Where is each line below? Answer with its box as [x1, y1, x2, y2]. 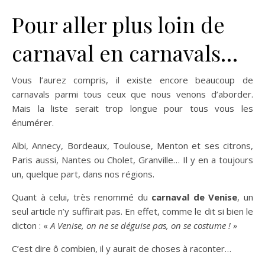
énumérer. [12, 117, 54, 129]
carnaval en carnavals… [12, 38, 238, 67]
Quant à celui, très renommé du [12, 191, 152, 203]
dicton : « [12, 219, 50, 232]
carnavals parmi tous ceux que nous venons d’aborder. [12, 88, 253, 101]
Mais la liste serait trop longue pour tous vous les [12, 102, 253, 115]
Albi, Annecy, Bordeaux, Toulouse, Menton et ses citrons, [12, 140, 253, 152]
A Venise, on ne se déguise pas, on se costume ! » [50, 219, 237, 232]
